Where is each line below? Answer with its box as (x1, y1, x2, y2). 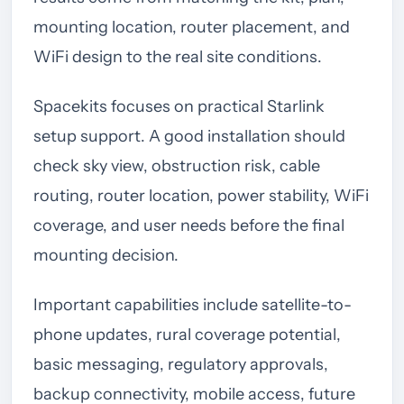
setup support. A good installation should (33, 125, 345, 146)
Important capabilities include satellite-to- (33, 294, 352, 315)
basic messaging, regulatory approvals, (33, 353, 328, 374)
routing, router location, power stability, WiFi (33, 185, 369, 206)
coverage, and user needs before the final (33, 215, 344, 235)
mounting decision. (33, 244, 179, 265)
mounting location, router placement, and (33, 16, 350, 37)
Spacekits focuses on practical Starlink (33, 96, 325, 116)
